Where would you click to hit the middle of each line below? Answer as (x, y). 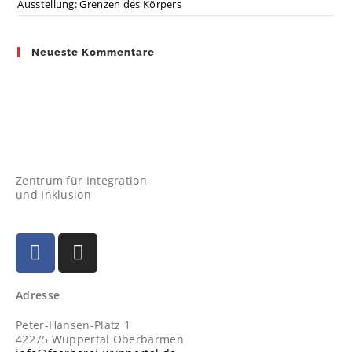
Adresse (38, 295)
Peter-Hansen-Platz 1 (73, 324)
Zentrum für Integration (81, 180)
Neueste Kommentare (93, 52)
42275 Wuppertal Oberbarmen (100, 339)
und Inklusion (53, 194)
